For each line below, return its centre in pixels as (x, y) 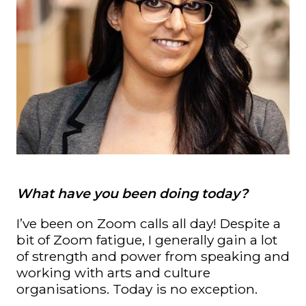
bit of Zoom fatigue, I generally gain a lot (147, 239)
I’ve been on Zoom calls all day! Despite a (149, 223)
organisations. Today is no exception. (140, 289)
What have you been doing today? (132, 194)
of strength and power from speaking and (153, 256)
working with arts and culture (113, 272)
